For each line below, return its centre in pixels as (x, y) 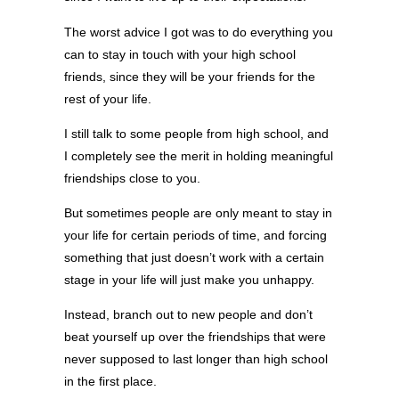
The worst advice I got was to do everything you (199, 32)
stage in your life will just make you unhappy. (189, 280)
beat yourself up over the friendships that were (195, 337)
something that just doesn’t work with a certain (194, 258)
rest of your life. (108, 98)
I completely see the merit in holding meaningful (199, 155)
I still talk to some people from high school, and (196, 133)
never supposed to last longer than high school (196, 359)
